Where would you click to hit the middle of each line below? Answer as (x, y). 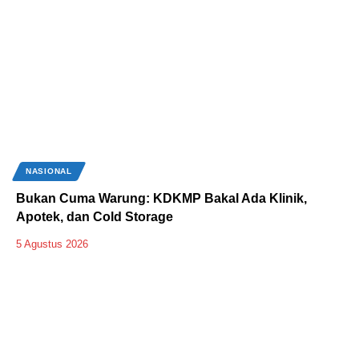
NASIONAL (49, 171)
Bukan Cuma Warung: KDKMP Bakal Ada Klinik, (161, 198)
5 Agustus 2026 (52, 244)
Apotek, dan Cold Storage (95, 216)
